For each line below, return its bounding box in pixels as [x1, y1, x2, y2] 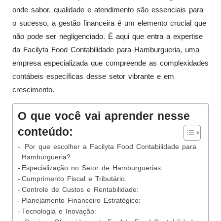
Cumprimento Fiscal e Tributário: [21, 175, 127, 183]
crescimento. [12, 85, 54, 94]
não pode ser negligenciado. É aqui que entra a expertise [12, 32, 203, 40]
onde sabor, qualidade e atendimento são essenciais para [12, 5, 203, 14]
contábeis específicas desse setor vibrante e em [12, 72, 174, 80]
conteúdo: [18, 126, 73, 139]
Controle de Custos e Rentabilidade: [21, 186, 139, 194]
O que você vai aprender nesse [18, 110, 190, 123]
